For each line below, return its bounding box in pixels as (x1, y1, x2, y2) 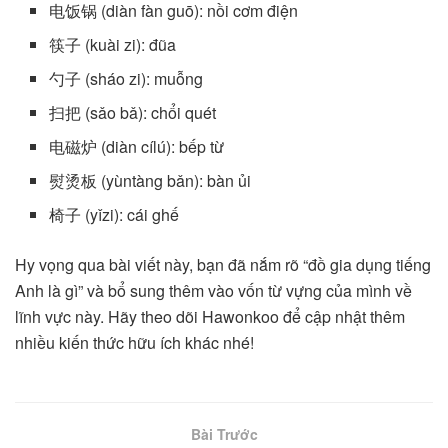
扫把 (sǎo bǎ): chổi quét (49, 100, 217, 124)
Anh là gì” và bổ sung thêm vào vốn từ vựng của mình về (15, 278, 412, 302)
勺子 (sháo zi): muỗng (49, 66, 204, 90)
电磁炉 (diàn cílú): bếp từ (49, 134, 225, 158)
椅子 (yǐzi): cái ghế (49, 202, 180, 226)
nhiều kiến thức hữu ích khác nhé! (15, 330, 254, 354)
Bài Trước (190, 423, 258, 444)
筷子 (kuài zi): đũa (49, 32, 177, 56)
